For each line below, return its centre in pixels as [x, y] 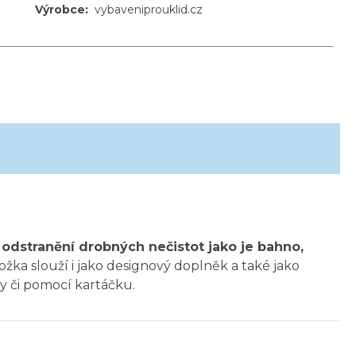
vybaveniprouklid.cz [148, 10]
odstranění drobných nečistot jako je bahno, [153, 247]
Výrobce [60, 10]
